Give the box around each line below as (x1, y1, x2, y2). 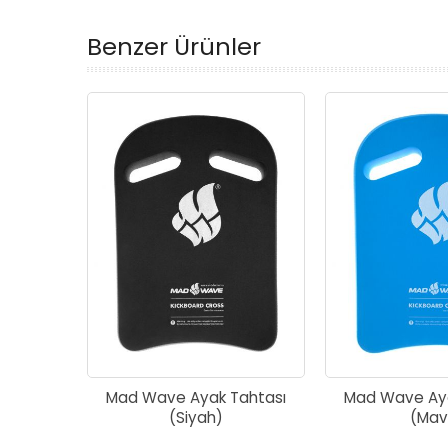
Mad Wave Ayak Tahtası (106, 386, 286, 408)
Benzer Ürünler (87, 30, 261, 63)
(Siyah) (169, 406, 223, 428)
